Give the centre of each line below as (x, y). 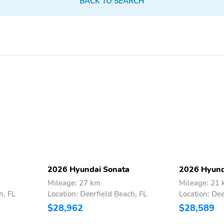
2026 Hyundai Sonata (88, 169)
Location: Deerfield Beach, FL (97, 194)
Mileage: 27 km (74, 183)
